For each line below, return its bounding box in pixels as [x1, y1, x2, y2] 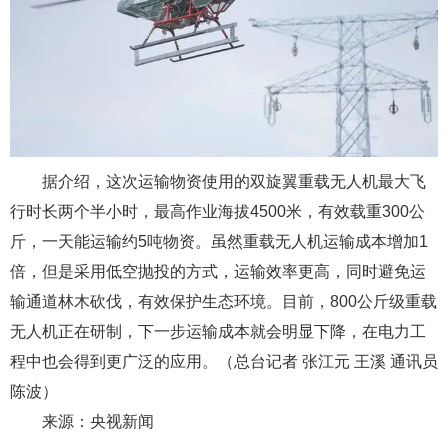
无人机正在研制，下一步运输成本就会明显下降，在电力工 [10, 322, 426, 340]
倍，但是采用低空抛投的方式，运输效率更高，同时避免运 [10, 262, 426, 280]
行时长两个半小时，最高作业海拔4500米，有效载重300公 [10, 202, 425, 220]
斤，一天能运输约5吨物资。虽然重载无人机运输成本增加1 [10, 232, 428, 250]
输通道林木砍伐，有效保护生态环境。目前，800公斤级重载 [10, 292, 437, 310]
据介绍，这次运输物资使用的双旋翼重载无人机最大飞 [42, 172, 426, 190]
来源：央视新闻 [42, 412, 154, 430]
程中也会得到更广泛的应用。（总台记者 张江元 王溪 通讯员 [10, 352, 438, 370]
